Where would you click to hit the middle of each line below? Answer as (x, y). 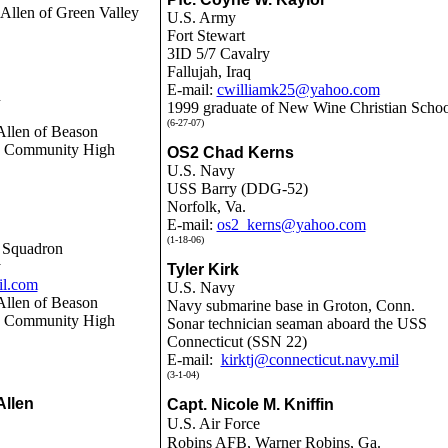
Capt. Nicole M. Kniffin (250, 404)
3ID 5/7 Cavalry (218, 53)
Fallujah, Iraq (208, 71)
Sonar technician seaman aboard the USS (296, 323)
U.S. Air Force (213, 423)
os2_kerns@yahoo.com (291, 224)
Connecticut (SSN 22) (236, 341)
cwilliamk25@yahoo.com (298, 89)
